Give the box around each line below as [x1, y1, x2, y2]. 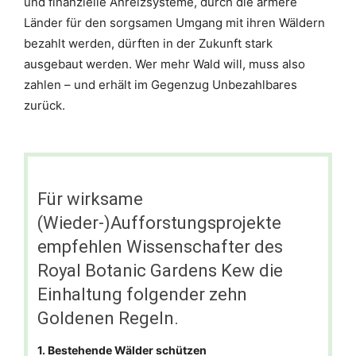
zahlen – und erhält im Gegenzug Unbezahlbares [24, 77, 297, 92]
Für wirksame [37, 189, 143, 209]
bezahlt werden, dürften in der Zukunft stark [24, 36, 273, 51]
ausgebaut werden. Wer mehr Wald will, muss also [24, 56, 305, 72]
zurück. [24, 98, 65, 113]
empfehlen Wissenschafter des [37, 237, 283, 257]
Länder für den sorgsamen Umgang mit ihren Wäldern [24, 15, 325, 30]
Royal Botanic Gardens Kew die [37, 261, 283, 281]
